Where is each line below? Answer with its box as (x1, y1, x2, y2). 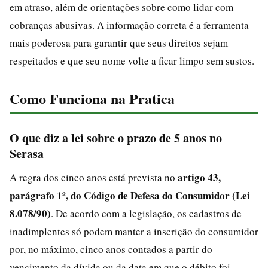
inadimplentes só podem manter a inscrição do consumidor (10, 224, 258, 238)
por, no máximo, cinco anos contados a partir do (10, 242, 212, 256)
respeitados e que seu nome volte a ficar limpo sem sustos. (10, 53, 254, 68)
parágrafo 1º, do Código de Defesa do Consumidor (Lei (10, 187, 250, 203)
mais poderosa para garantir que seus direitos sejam (10, 35, 228, 50)
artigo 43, (178, 169, 221, 185)
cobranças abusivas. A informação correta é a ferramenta (10, 17, 249, 32)
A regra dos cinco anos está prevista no (10, 170, 178, 184)
